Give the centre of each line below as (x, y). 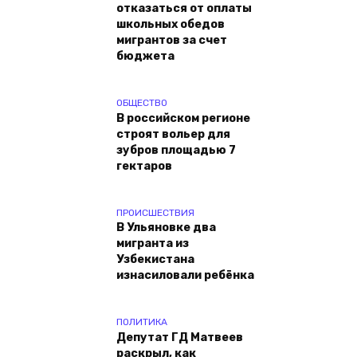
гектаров (144, 166)
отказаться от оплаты (184, 9)
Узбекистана (155, 260)
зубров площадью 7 (176, 150)
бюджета (145, 57)
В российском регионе (183, 118)
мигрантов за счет (172, 41)
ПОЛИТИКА (142, 322)
